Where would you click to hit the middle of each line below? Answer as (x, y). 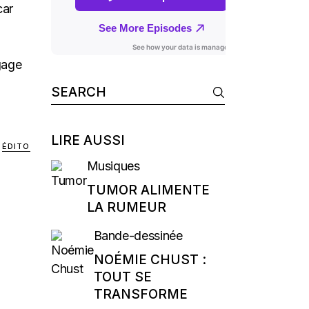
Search (69, 89)
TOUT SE (122, 277)
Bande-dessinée (138, 236)
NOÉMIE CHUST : (150, 260)
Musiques (113, 166)
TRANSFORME (140, 294)
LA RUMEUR (126, 207)
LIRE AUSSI (88, 140)
